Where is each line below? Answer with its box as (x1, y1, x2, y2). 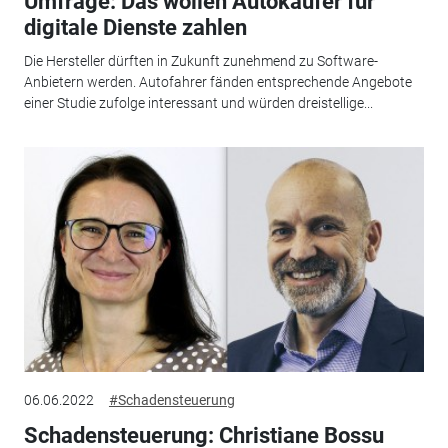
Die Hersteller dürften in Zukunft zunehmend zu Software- (23, 53, 378, 70)
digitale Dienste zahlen (23, 14, 247, 40)
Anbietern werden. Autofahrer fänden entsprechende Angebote (23, 74, 412, 91)
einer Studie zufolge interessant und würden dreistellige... (23, 95, 373, 112)
